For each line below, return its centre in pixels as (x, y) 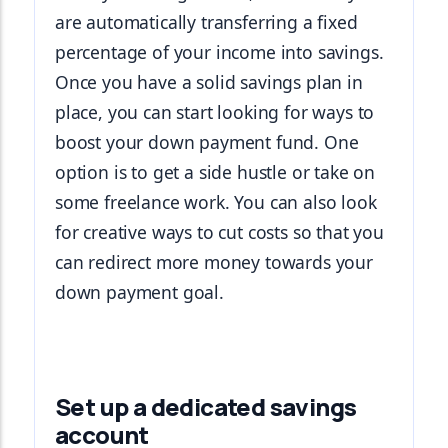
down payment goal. (139, 292)
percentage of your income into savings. (219, 52)
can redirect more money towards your (214, 262)
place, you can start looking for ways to (215, 112)
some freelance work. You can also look (216, 202)
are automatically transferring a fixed (206, 22)
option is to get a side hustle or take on (215, 172)
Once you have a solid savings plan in (209, 82)
